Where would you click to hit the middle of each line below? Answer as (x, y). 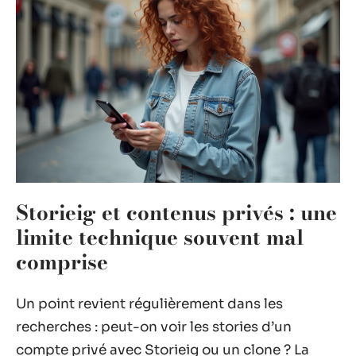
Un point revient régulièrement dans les (149, 304)
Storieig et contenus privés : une (176, 213)
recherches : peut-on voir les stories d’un (154, 327)
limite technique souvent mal (160, 237)
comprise (62, 262)
